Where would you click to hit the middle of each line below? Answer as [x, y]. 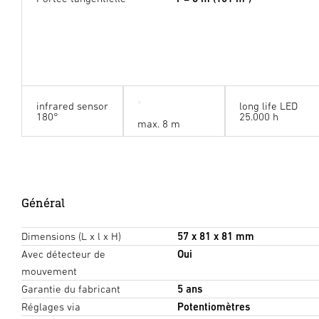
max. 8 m [159, 123]
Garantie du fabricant [71, 288]
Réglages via [51, 306]
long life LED [268, 105]
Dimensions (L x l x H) [71, 236]
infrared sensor [72, 105]
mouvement [49, 271]
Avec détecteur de [63, 253]
